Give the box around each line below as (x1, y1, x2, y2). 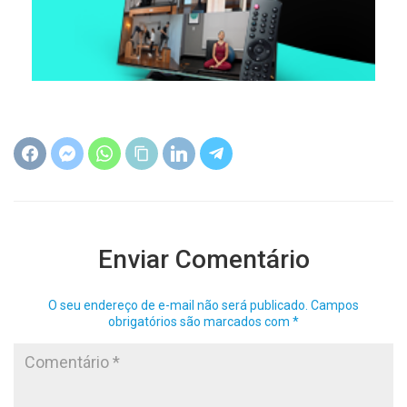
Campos (311, 297, 359, 313)
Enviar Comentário (97, 243, 310, 274)
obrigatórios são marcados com (108, 313, 293, 329)
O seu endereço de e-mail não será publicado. (48, 297, 308, 313)
